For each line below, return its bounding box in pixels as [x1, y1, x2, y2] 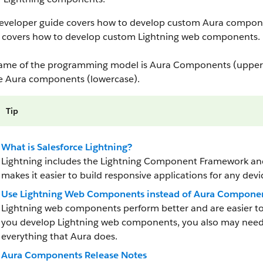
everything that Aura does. [1, 230, 117, 242]
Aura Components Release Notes [1, 249, 147, 261]
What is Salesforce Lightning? [1, 141, 132, 153]
